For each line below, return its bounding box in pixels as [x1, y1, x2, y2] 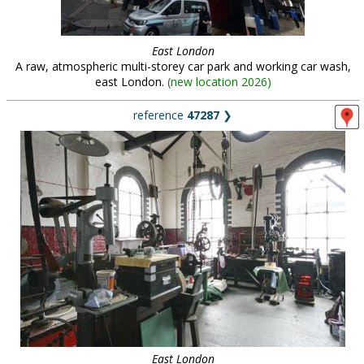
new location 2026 [170, 74, 267, 89]
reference [133, 107, 187, 123]
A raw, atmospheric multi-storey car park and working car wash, [15, 58, 351, 74]
